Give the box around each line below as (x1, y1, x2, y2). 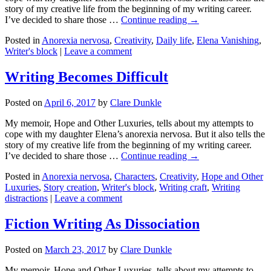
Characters (114, 171, 155, 182)
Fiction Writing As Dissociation (5, 216, 200, 232)
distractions (5, 193, 48, 204)
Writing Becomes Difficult (5, 69, 168, 85)
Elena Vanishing (197, 35, 259, 46)
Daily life (156, 35, 192, 46)
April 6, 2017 (44, 97, 96, 108)
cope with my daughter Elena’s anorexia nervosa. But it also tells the (5, 129, 265, 140)
